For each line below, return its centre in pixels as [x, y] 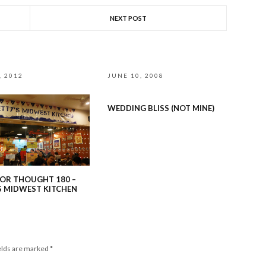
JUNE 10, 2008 [136, 75]
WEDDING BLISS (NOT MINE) [161, 108]
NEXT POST [128, 18]
